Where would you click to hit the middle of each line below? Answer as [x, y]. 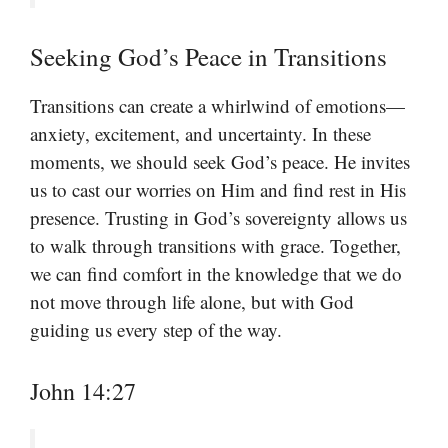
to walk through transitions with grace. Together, [215, 246]
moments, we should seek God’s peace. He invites [220, 162]
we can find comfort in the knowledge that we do [216, 274]
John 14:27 [83, 390]
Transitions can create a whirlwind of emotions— [217, 106]
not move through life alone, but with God [192, 302]
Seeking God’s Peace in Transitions [208, 57]
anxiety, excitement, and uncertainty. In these [200, 134]
